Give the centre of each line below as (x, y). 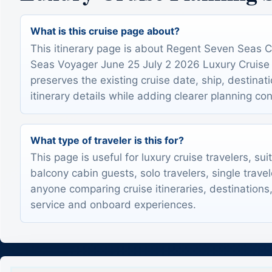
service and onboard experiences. (113, 205)
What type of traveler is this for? (107, 140)
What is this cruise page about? (105, 31)
